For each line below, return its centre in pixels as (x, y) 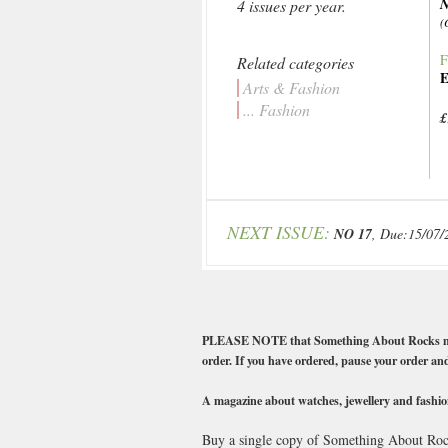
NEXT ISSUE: (278, 232)
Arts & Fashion (291, 87)
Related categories (295, 62)
